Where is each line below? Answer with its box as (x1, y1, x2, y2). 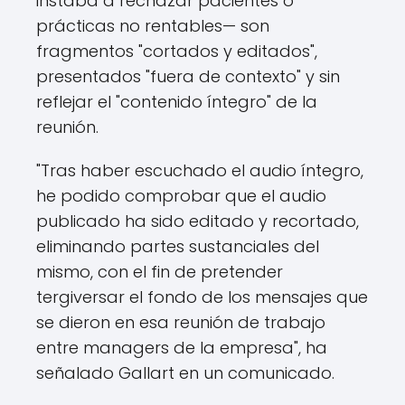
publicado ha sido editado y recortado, (36, 210, 359, 233)
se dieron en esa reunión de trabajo (36, 311, 325, 334)
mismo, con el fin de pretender (36, 260, 283, 284)
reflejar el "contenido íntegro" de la (36, 90, 317, 114)
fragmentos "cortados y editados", (36, 40, 317, 63)
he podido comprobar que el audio (36, 184, 326, 208)
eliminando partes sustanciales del (36, 235, 319, 259)
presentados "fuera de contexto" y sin (36, 65, 340, 89)
